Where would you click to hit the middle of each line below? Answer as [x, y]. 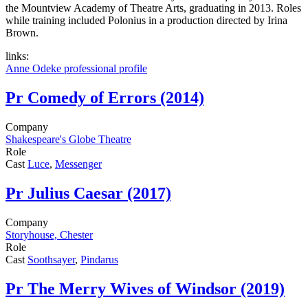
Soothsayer [51, 259]
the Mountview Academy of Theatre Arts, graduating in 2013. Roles [153, 8]
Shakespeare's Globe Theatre [68, 140]
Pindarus [99, 259]
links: [19, 56]
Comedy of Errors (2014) [116, 98]
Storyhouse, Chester [49, 234]
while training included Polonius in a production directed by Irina [146, 21]
